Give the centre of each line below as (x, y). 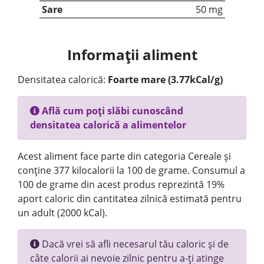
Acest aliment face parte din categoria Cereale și (124, 156)
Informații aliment (132, 55)
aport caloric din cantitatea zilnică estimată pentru (130, 199)
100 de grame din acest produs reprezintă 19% (121, 184)
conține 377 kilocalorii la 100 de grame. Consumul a (131, 170)
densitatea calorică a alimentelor (108, 125)
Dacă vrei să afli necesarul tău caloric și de (134, 244)
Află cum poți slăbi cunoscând (111, 111)
